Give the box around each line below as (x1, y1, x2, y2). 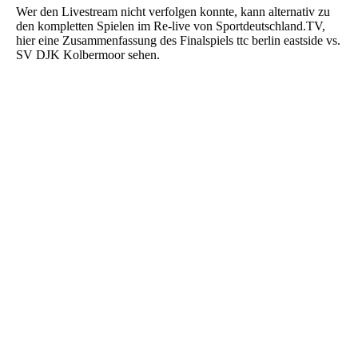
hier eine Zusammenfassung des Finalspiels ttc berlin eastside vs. (16, 34, 340, 47)
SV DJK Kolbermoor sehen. (16, 48, 160, 62)
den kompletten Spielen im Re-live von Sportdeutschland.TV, (16, 19, 325, 33)
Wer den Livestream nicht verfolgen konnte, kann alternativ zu (16, 5, 330, 18)
